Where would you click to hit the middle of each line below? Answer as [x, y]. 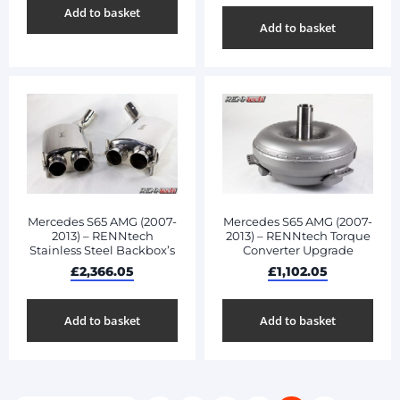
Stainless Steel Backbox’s [102, 250]
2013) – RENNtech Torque [298, 235]
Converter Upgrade [298, 250]
